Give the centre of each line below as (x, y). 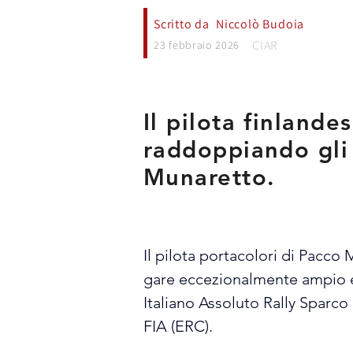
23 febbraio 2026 (197, 45)
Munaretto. (210, 177)
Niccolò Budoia (260, 24)
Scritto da (183, 24)
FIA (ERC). (178, 326)
